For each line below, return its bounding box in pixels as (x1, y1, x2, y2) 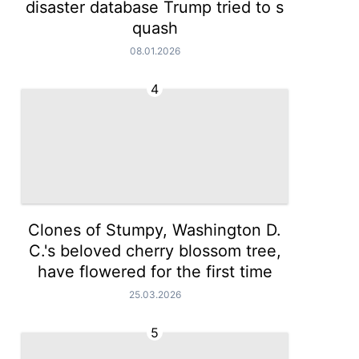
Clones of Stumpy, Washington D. (28, 220, 282, 240)
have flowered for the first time (37, 262, 272, 281)
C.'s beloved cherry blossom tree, (28, 241, 281, 260)
